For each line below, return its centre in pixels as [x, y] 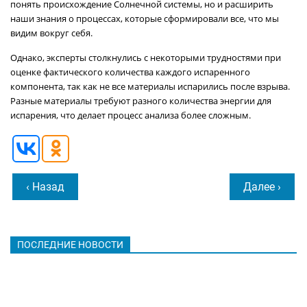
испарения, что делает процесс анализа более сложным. [132, 115]
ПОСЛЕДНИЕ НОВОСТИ [70, 245]
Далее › [262, 187]
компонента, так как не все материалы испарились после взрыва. [150, 86]
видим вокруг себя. [51, 33]
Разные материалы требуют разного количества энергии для [141, 101]
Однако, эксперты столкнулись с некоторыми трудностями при [146, 58]
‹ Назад [45, 187]
